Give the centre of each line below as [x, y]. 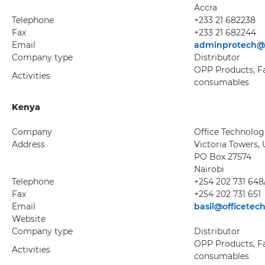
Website [29, 219]
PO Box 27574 [223, 157]
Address [28, 144]
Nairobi [209, 169]
